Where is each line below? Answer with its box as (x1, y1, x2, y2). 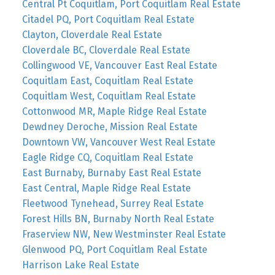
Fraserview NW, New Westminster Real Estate (21, 228, 226, 241)
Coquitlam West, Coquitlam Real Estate (21, 90, 196, 103)
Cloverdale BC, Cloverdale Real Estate (21, 44, 190, 56)
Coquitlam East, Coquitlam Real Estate (21, 75, 193, 87)
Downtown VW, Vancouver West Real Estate (21, 136, 215, 149)
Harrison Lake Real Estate (21, 259, 139, 271)
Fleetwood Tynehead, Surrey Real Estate (21, 198, 204, 210)
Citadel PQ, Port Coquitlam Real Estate (21, 14, 195, 26)
